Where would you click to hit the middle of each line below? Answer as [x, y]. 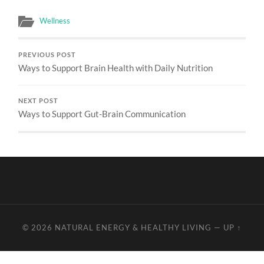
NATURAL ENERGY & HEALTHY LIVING [133, 227]
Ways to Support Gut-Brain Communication [102, 113]
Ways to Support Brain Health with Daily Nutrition [116, 67]
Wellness [55, 20]
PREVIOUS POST [47, 55]
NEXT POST [39, 100]
